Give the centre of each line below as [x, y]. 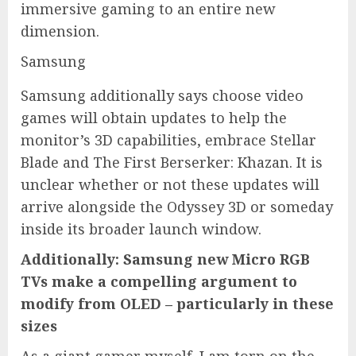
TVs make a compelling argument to [159, 281]
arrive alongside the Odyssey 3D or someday [177, 206]
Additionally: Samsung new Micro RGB [165, 259]
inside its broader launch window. [141, 228]
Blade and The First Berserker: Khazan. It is [172, 162]
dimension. [60, 31]
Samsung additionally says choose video [162, 95]
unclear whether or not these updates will [170, 184]
